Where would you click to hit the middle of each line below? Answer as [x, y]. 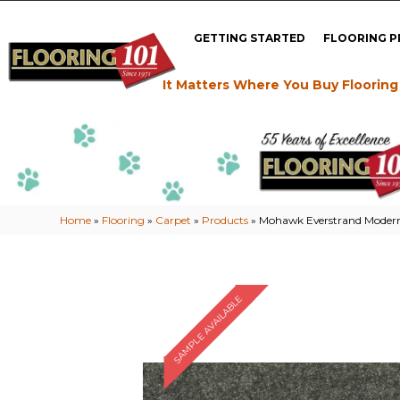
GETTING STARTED [250, 37]
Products [225, 220]
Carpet [174, 220]
